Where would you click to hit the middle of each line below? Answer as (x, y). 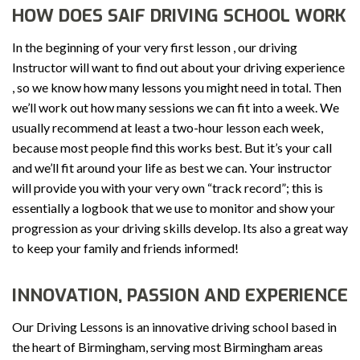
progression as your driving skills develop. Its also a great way (180, 228)
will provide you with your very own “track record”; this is (168, 188)
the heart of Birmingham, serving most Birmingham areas (168, 347)
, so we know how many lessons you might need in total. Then (177, 88)
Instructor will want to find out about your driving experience (178, 67)
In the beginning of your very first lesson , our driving (155, 47)
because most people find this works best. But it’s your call (172, 148)
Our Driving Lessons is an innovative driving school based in (174, 327)
